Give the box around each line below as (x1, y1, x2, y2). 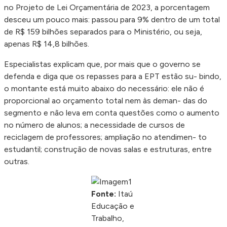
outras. (4, 156, 29, 166)
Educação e (91, 201, 134, 211)
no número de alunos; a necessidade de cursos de (4, 120, 185, 130)
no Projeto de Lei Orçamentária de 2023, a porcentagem (4, 2, 210, 12)
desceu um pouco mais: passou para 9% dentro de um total (4, 14, 220, 24)
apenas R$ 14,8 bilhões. (4, 39, 89, 49)
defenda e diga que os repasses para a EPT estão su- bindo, (4, 71, 221, 81)
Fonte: (91, 188, 118, 199)
